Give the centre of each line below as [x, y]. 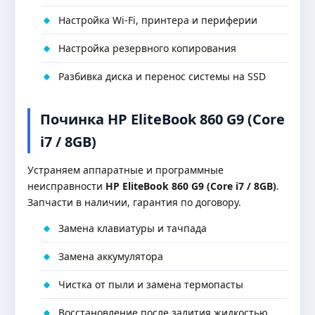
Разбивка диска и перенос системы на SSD [162, 76]
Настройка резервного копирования [147, 48]
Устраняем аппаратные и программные [126, 170]
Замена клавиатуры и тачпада [133, 228]
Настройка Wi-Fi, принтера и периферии [158, 20]
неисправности [66, 186]
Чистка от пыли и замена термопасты [151, 284]
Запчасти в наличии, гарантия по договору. [134, 202]
